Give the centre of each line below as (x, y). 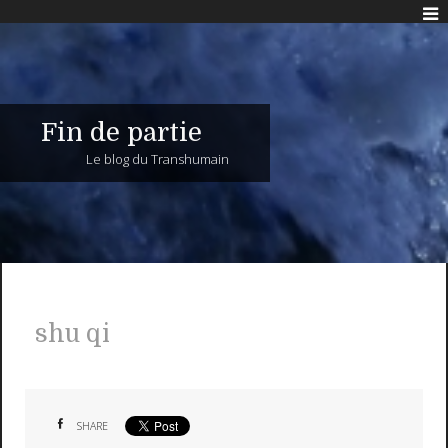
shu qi (72, 333)
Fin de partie (121, 133)
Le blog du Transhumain (158, 159)
